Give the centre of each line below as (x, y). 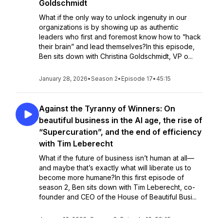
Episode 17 (137, 79)
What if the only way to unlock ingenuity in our (113, 17)
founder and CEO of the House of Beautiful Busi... (118, 197)
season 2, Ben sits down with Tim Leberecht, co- (117, 187)
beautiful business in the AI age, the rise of (121, 120)
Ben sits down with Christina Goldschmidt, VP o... (116, 56)
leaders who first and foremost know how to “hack (120, 37)
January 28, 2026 (63, 79)
